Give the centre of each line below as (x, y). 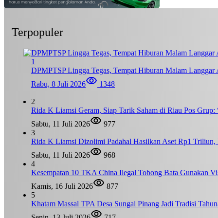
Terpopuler (37, 32)
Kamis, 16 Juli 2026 (62, 186)
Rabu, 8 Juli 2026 (58, 84)
